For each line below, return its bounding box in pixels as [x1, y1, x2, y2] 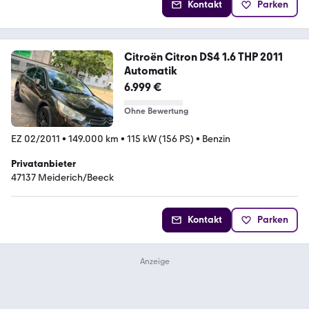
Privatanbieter [11, 158, 76, 170]
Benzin [202, 133, 230, 146]
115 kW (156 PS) [127, 133, 194, 146]
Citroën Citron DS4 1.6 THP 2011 [123, 50, 260, 64]
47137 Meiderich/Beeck [11, 172, 114, 184]
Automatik [123, 64, 177, 78]
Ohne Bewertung [123, 106, 188, 117]
